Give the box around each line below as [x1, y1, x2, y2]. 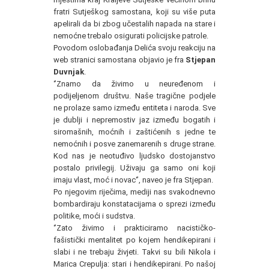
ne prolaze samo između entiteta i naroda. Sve [53, 103, 216, 112]
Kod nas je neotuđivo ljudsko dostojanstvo [53, 151, 216, 160]
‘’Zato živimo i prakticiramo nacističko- [53, 223, 216, 232]
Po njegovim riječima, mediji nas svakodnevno [53, 187, 216, 196]
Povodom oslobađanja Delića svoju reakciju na [53, 43, 216, 52]
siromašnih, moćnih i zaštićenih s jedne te [53, 127, 216, 136]
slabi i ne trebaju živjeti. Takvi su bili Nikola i [53, 247, 216, 256]
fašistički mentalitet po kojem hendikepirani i [53, 235, 216, 244]
